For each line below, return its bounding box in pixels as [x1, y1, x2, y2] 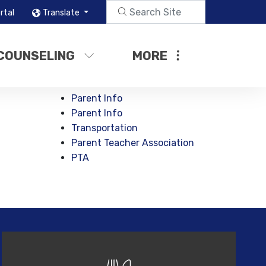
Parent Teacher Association [71, 137, 195, 148]
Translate [43, 7, 82, 18]
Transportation [71, 122, 138, 134]
